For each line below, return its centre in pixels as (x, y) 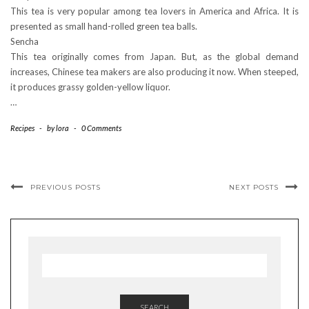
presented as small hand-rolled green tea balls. (104, 27)
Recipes (22, 128)
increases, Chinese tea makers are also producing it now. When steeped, (154, 72)
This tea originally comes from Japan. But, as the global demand (154, 57)
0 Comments (101, 128)
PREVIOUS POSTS (66, 188)
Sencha (24, 42)
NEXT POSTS (254, 188)
